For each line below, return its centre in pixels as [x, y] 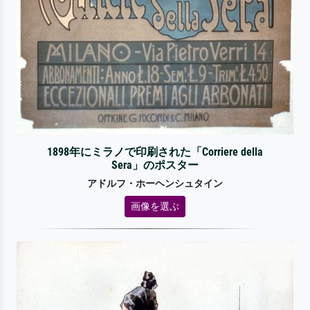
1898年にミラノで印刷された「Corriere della [155, 152]
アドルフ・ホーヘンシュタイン [155, 183]
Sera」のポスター [155, 165]
